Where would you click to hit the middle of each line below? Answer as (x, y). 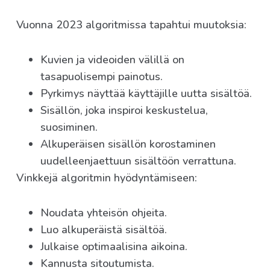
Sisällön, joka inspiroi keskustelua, (124, 111)
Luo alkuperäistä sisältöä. (104, 230)
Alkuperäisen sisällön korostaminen (128, 144)
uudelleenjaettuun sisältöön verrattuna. (138, 161)
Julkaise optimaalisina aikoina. (114, 247)
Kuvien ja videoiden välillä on (112, 60)
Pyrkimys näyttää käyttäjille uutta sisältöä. (146, 94)
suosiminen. (69, 127)
